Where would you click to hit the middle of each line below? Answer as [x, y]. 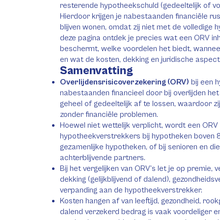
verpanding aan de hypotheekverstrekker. [131, 190]
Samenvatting [96, 71]
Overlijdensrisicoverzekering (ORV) [124, 82]
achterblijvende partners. [103, 158]
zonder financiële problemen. [109, 114]
